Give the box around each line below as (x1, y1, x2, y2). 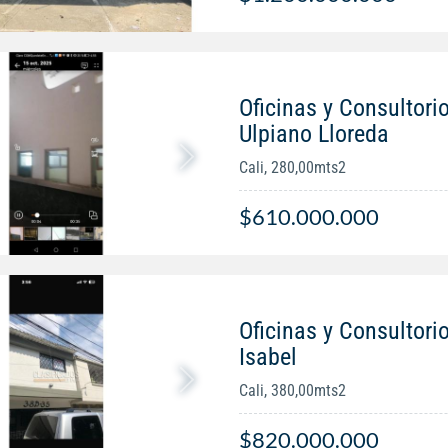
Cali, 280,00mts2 (238, 158, 346, 178)
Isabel (238, 343, 297, 372)
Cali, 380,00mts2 (238, 381, 346, 401)
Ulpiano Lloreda (238, 120, 389, 149)
